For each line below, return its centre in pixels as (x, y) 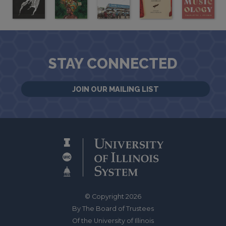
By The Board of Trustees (113, 208)
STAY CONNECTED (113, 63)
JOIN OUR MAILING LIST (116, 89)
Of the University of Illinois (113, 220)
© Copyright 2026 (113, 196)
